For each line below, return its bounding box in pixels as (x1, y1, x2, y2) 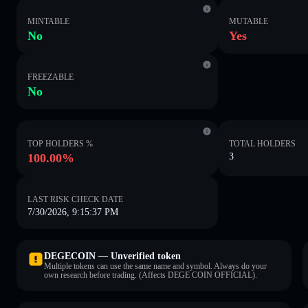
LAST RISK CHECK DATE (27, 194, 123, 204)
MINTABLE (27, 16, 69, 26)
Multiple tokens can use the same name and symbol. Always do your (44, 261, 267, 271)
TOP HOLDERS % (27, 138, 93, 148)
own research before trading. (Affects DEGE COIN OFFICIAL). (44, 269, 257, 280)
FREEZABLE (27, 71, 74, 82)
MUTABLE (229, 16, 269, 26)
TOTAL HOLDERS (229, 138, 296, 148)
